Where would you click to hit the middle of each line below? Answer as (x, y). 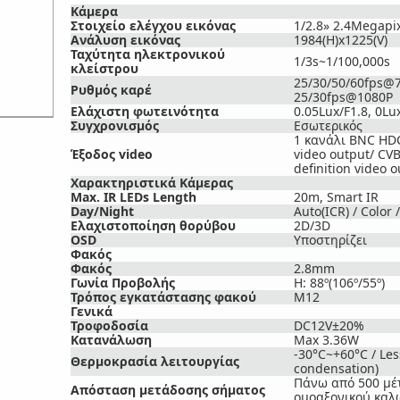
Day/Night (102, 211)
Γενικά (92, 311)
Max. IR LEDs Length (133, 197)
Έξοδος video (112, 154)
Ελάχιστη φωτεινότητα (145, 111)
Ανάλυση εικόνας (125, 40)
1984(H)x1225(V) (341, 40)
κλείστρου (104, 68)
